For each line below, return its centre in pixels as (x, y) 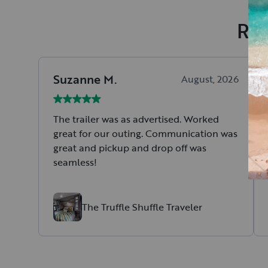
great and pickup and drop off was (130, 147)
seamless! (75, 162)
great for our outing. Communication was (145, 133)
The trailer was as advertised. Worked (136, 119)
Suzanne (77, 79)
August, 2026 (210, 79)
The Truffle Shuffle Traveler (142, 207)
